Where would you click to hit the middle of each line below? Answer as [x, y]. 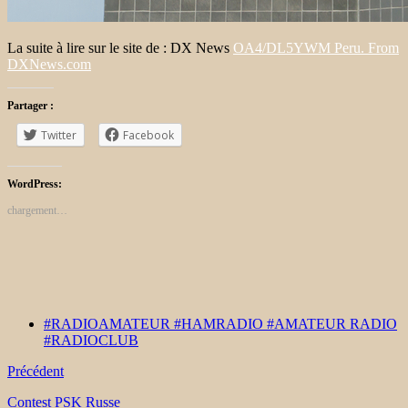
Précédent [36, 371]
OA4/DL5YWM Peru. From [316, 47]
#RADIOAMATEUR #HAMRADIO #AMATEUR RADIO [220, 323]
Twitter [59, 135]
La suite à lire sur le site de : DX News [120, 47]
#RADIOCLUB [91, 340]
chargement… [37, 210]
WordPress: [35, 184]
